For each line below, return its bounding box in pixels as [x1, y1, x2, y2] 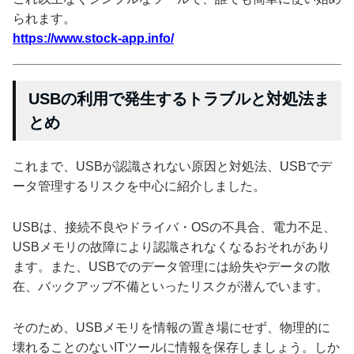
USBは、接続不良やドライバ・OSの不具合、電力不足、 [13, 220, 336, 234]
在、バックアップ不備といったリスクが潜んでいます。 [13, 279, 329, 293]
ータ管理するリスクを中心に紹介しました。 [13, 179, 265, 193]
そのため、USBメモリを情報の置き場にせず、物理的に [13, 320, 330, 334]
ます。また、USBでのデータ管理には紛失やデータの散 [13, 259, 330, 273]
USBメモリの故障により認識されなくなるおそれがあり [13, 239, 330, 254]
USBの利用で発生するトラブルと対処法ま [28, 89, 330, 107]
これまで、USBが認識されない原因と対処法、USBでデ [13, 159, 332, 173]
